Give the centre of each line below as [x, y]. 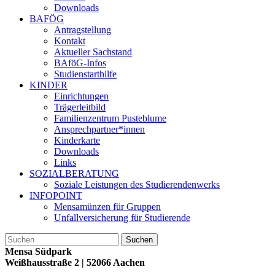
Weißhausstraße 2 [42, 262]
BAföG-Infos [80, 63]
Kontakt [70, 41]
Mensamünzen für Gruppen [107, 207]
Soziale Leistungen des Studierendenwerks [137, 184]
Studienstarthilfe [85, 74]
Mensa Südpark [38, 251]
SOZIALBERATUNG [74, 173]
